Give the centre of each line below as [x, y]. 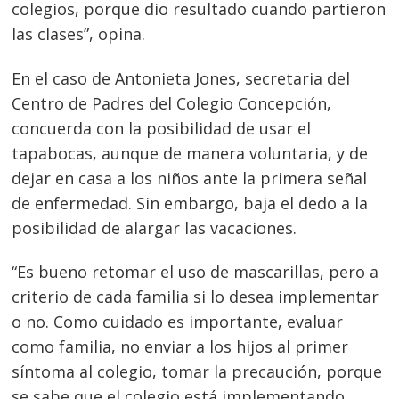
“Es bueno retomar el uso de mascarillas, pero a [195, 272]
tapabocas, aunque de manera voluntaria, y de [190, 153]
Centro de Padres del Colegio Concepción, [172, 103]
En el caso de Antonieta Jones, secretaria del [181, 78]
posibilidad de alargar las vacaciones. [155, 228]
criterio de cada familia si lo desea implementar [195, 297]
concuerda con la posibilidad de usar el [162, 128]
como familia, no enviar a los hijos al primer [180, 347]
